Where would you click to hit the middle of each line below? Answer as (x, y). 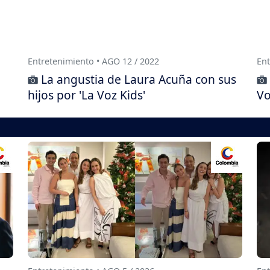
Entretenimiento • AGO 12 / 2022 (93, 61)
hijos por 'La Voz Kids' (86, 95)
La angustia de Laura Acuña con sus (139, 80)
